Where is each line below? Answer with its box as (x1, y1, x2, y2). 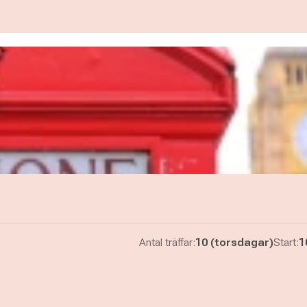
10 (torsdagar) (195, 236, 273, 249)
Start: (273, 236, 299, 249)
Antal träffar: (138, 236, 195, 249)
